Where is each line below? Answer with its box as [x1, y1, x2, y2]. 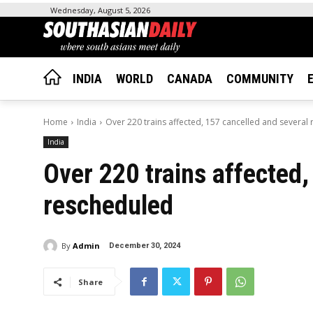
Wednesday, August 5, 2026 [50, 5, 150, 16]
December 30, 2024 [109, 241, 180, 251]
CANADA [167, 71, 212, 86]
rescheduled [43, 190, 173, 221]
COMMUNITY [226, 71, 293, 86]
